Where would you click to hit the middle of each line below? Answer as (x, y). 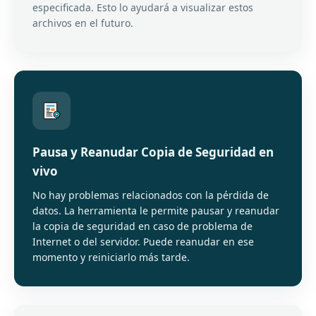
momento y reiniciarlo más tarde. (111, 257)
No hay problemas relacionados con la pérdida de (151, 195)
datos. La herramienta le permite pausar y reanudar (156, 211)
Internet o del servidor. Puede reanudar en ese (143, 242)
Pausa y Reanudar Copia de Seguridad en (153, 152)
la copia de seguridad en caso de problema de (142, 226)
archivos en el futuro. (83, 23)
